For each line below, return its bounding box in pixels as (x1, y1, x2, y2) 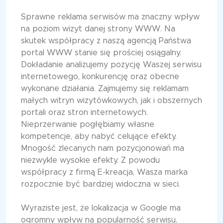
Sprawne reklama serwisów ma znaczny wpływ (21, 13, 200, 21)
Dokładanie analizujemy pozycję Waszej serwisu (21, 61, 202, 69)
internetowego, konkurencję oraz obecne (21, 73, 179, 81)
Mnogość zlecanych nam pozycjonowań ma (21, 144, 184, 153)
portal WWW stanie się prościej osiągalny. (21, 49, 181, 57)
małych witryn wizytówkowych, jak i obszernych (21, 97, 202, 105)
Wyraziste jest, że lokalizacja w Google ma (21, 204, 181, 213)
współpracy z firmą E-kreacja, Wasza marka (21, 168, 188, 177)
